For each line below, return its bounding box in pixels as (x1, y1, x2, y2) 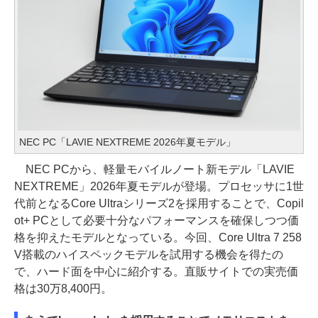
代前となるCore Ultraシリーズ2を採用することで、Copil (14, 197, 304, 210)
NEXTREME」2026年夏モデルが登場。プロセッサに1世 (14, 180, 304, 193)
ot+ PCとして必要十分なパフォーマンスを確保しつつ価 (14, 214, 299, 227)
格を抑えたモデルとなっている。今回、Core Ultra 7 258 (14, 231, 302, 244)
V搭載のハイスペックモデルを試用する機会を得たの (14, 248, 283, 261)
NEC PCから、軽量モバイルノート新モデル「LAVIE (14, 163, 295, 176)
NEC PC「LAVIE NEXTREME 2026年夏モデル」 (19, 136, 236, 148)
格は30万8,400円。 (14, 283, 112, 295)
